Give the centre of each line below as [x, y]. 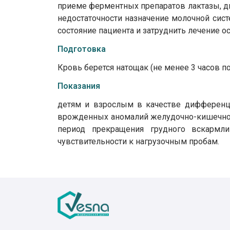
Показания [79, 86]
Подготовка [82, 49]
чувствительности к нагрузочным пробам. [138, 141]
